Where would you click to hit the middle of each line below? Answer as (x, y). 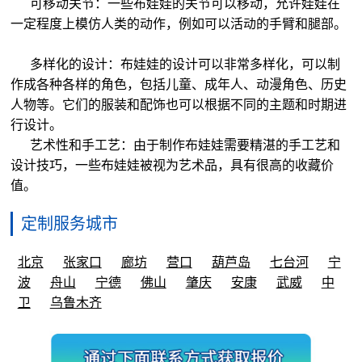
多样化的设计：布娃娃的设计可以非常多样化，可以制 (176, 65)
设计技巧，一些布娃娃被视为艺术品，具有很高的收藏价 (173, 166)
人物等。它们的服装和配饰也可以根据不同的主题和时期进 (179, 105)
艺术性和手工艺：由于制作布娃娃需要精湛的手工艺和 (176, 145)
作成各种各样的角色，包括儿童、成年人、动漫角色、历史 (179, 85)
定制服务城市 (70, 224)
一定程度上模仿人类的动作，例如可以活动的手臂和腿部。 (181, 24)
